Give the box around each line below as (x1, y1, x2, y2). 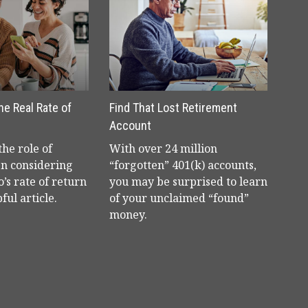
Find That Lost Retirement (109, 100, 237, 115)
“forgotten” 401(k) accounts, (109, 157, 256, 173)
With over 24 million (109, 141, 217, 156)
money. (109, 207, 147, 222)
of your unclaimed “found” (109, 190, 249, 206)
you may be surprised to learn (109, 174, 267, 189)
